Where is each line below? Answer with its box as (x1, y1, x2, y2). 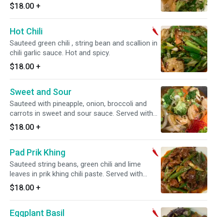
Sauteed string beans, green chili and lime (10, 160, 114, 169)
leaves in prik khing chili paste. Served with (10, 170, 143, 178)
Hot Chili (10, 26, 43, 36)
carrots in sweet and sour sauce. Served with (10, 109, 153, 118)
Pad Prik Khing (10, 147, 65, 157)
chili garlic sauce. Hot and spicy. (10, 48, 110, 57)
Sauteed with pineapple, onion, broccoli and (10, 99, 147, 108)
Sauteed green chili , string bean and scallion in (10, 39, 157, 47)
